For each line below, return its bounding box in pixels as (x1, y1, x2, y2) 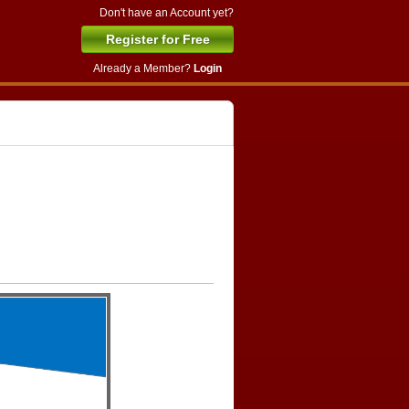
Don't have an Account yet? (100, 6, 234, 19)
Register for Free (105, 32, 210, 47)
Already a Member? (93, 62, 191, 75)
